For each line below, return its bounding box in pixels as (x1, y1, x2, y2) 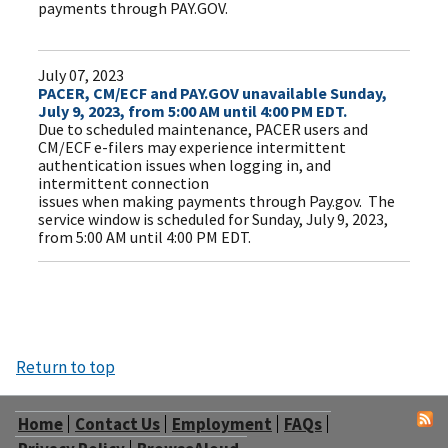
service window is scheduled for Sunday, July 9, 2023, (38, 209, 389, 230)
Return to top (16, 356, 115, 378)
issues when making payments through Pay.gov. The (38, 191, 396, 212)
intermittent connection (38, 173, 210, 194)
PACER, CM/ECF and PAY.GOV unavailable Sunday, (38, 83, 388, 104)
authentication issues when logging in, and (38, 155, 332, 176)
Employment (172, 413, 272, 435)
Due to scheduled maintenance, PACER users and (38, 119, 369, 140)
